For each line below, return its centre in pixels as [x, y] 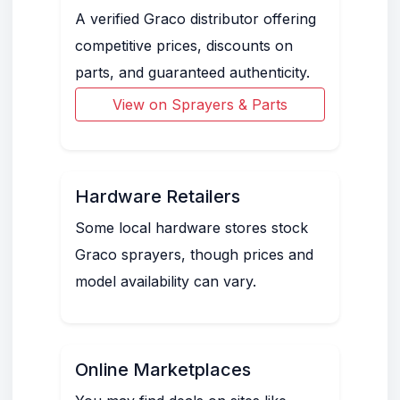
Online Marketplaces [163, 370]
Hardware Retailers [158, 196]
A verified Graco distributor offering [196, 19]
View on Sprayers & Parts [200, 104]
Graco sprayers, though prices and [194, 254]
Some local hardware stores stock [192, 228]
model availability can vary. [166, 281]
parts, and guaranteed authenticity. [192, 72]
